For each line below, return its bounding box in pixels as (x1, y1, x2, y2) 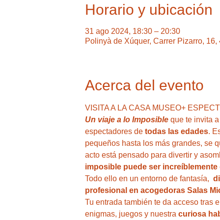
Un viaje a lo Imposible (84, 115, 170, 124)
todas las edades (144, 127, 208, 136)
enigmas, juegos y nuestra (84, 209, 176, 218)
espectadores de (84, 127, 145, 136)
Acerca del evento (84, 77, 204, 93)
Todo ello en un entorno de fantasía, (84, 174, 213, 183)
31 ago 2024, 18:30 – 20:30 (84, 27, 180, 35)
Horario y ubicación (84, 1, 213, 18)
